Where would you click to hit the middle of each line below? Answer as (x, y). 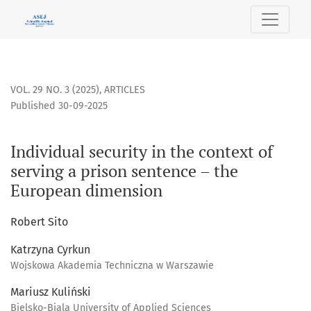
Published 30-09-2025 (59, 106)
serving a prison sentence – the (124, 171)
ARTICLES (125, 90)
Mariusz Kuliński (51, 292)
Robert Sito (39, 222)
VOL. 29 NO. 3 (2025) (55, 90)
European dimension (86, 191)
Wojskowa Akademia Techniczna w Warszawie (112, 266)
